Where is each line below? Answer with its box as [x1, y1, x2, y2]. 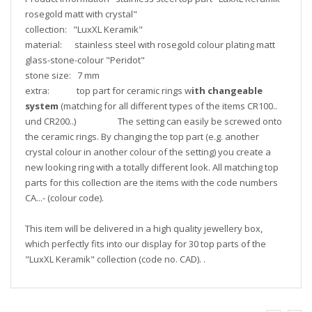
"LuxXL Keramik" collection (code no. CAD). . [25, 253, 205, 265]
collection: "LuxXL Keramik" [25, 23, 145, 36]
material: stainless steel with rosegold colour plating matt [25, 38, 277, 51]
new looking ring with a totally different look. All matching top [25, 161, 279, 173]
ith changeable [192, 84, 263, 97]
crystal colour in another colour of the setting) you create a [25, 146, 271, 158]
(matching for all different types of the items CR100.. [58, 100, 277, 112]
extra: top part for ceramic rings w [25, 84, 192, 97]
